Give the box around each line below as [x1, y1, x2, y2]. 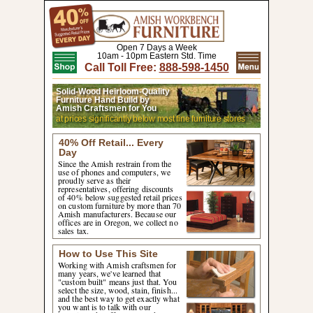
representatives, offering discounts [58, 183, 174, 194]
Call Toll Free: [84, 61, 159, 73]
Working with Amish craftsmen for [58, 259, 177, 270]
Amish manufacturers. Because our [58, 208, 177, 219]
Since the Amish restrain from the [58, 158, 172, 169]
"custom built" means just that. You [58, 276, 177, 287]
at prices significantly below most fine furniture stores [56, 114, 245, 124]
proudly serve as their [58, 175, 131, 186]
